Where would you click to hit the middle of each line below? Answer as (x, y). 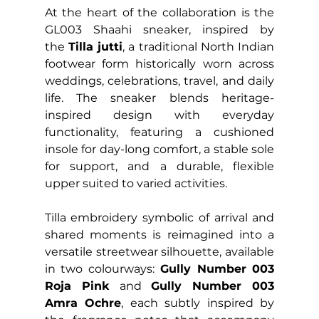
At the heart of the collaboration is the (159, 12)
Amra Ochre (83, 303)
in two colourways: (102, 268)
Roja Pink (77, 286)
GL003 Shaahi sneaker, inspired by (159, 29)
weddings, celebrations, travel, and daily (159, 80)
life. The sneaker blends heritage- (159, 98)
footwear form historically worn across (159, 63)
